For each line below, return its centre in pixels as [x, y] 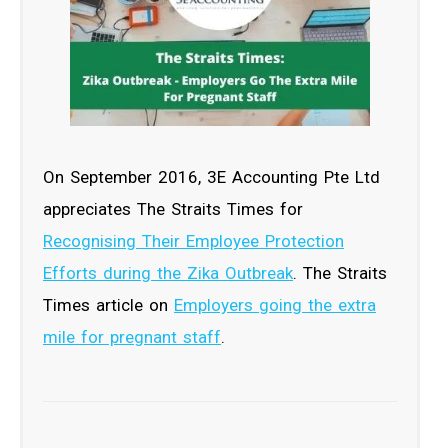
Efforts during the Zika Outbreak [168, 272]
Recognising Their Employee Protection [193, 240]
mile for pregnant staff [132, 336]
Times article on [108, 304]
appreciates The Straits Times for [173, 208]
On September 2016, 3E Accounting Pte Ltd [211, 176]
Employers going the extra [275, 304]
